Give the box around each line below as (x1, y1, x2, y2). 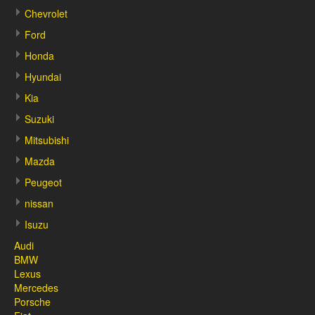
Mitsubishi (25, 133, 69, 147)
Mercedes (14, 281, 58, 295)
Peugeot (25, 175, 62, 189)
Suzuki (25, 112, 54, 126)
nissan (25, 196, 53, 210)
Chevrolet (25, 6, 67, 20)
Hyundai (25, 70, 61, 84)
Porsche (14, 295, 51, 309)
